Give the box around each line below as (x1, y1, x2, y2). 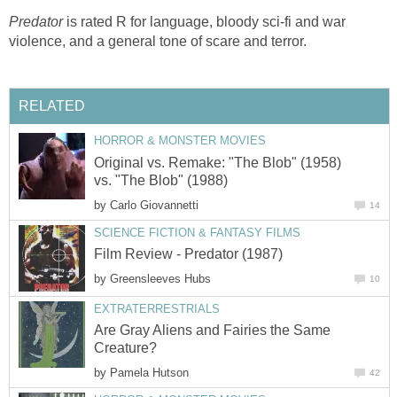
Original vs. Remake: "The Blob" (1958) (94, 154, 341, 170)
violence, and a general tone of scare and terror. (9, 33, 307, 49)
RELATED (19, 98, 85, 114)
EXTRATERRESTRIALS (94, 301, 220, 315)
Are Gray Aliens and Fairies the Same (94, 323, 331, 339)
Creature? (94, 340, 157, 356)
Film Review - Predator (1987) (94, 246, 283, 262)
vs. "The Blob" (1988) (94, 172, 228, 188)
